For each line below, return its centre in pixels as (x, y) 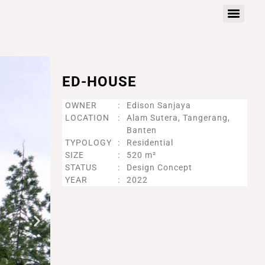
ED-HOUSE (99, 82)
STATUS (81, 167)
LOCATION (87, 118)
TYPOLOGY (88, 143)
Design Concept (159, 167)
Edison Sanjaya (159, 105)
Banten (141, 130)
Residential (150, 143)
